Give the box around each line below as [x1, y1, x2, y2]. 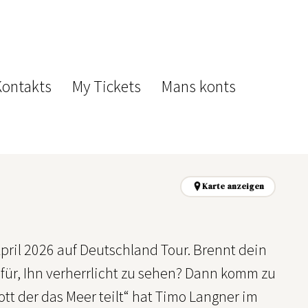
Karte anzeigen [201, 180, 264, 192]
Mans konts [162, 76, 236, 97]
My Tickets [72, 76, 142, 97]
